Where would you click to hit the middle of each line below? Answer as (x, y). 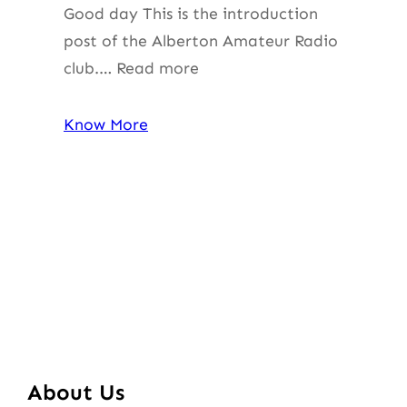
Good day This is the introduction (191, 13)
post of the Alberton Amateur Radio (201, 40)
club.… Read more (131, 68)
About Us (76, 392)
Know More (106, 124)
